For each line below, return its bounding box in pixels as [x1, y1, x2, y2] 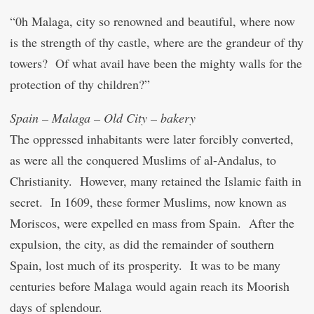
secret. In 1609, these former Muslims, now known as [10, 193, 287, 210]
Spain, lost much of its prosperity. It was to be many [10, 257, 280, 273]
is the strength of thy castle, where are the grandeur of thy [10, 34, 303, 50]
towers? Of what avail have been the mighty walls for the [10, 55, 302, 71]
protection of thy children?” [10, 76, 158, 93]
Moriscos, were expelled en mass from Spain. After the [10, 214, 294, 231]
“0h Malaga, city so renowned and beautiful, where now [10, 13, 295, 29]
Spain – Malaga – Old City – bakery [10, 109, 196, 126]
